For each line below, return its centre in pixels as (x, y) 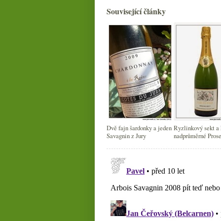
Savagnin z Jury (126, 136)
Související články (136, 11)
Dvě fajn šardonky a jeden (139, 128)
